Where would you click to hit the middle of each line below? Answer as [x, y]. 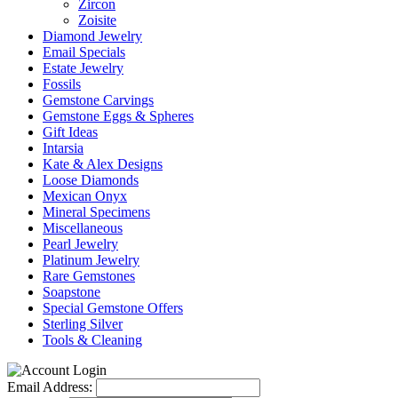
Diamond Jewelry [92, 36]
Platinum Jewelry [91, 260]
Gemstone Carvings [98, 100]
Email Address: [50, 387]
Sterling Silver [83, 324]
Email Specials [84, 52]
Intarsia [63, 148]
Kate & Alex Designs [103, 164]
